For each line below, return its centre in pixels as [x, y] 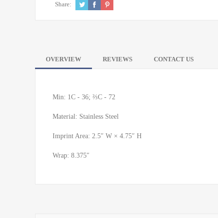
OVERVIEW [64, 59]
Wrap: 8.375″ [71, 155]
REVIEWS [118, 59]
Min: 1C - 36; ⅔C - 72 [84, 97]
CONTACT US [174, 59]
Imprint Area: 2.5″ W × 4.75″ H [97, 136]
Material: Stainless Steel [86, 116]
